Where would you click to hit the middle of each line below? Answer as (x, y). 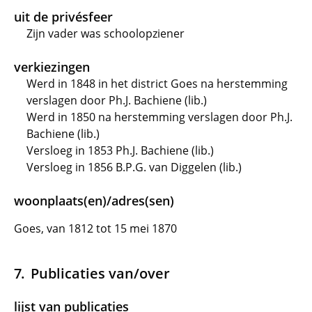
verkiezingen (52, 67)
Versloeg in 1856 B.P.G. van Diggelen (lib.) (134, 167)
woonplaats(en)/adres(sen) (94, 201)
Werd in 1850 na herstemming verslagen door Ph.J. (159, 117)
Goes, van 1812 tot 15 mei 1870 (95, 228)
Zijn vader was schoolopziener (106, 33)
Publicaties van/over (100, 273)
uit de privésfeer (63, 17)
